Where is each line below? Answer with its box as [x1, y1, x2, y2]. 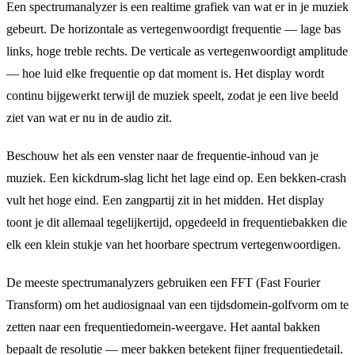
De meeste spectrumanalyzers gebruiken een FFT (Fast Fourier [6, 275, 320, 289]
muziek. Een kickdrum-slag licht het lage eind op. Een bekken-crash [6, 170, 346, 185]
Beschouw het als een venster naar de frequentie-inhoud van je [6, 148, 319, 162]
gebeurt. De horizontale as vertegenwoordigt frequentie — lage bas [6, 21, 341, 36]
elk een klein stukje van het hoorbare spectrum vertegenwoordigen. [6, 237, 341, 251]
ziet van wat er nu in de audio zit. [6, 110, 172, 124]
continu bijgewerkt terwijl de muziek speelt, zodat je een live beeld [6, 88, 338, 102]
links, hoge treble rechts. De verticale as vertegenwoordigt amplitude [6, 44, 348, 58]
